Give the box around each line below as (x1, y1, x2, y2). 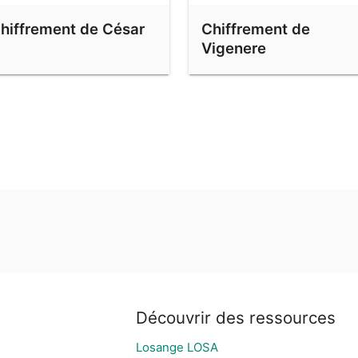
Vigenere (201, 39, 266, 58)
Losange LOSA (136, 340, 218, 355)
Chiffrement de (201, 20, 310, 38)
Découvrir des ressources (136, 308, 336, 328)
